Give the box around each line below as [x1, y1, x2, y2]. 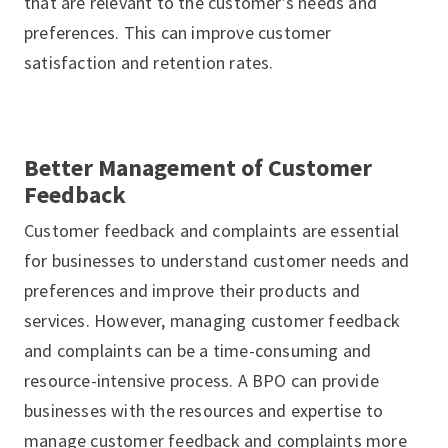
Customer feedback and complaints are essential [24, 219, 400, 242]
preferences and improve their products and [24, 279, 361, 302]
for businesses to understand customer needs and [24, 249, 410, 272]
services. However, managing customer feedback [24, 309, 401, 332]
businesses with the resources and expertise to [24, 399, 384, 422]
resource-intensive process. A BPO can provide [24, 369, 380, 392]
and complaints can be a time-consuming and [24, 339, 372, 362]
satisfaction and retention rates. [24, 51, 274, 74]
